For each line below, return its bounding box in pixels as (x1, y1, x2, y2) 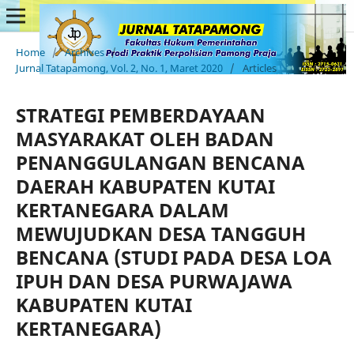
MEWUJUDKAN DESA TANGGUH (15, 220, 306, 247)
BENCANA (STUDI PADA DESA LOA (15, 243, 332, 270)
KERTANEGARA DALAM (15, 196, 229, 223)
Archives (64, 44, 104, 59)
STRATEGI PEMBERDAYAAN (15, 101, 265, 128)
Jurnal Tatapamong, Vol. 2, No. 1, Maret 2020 (15, 60, 223, 75)
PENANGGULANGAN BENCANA (15, 149, 305, 175)
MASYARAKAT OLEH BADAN (15, 125, 274, 152)
